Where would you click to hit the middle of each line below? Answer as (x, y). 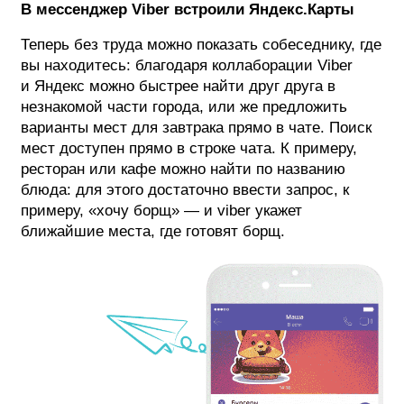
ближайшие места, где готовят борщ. (153, 231)
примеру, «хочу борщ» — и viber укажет (161, 210)
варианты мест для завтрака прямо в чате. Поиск (196, 127)
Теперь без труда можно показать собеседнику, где (201, 44)
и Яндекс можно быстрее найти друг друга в (178, 86)
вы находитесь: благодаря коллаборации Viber (187, 65)
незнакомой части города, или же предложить (184, 106)
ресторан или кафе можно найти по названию (183, 169)
